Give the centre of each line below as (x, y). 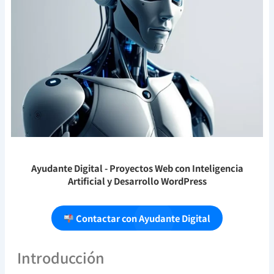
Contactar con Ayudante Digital (142, 218)
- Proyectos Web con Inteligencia (173, 168)
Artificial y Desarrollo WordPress (137, 180)
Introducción (61, 257)
